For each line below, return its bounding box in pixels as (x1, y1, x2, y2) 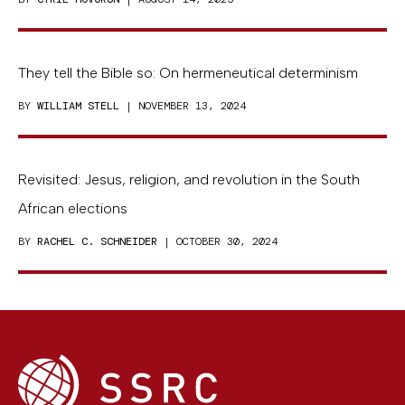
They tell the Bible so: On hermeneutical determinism (18, 64, 358, 82)
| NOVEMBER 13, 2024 (119, 99, 246, 114)
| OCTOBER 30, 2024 (157, 234, 278, 250)
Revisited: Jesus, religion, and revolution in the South (18, 171, 360, 189)
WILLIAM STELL (37, 99, 119, 114)
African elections (18, 200, 127, 218)
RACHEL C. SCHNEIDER (37, 234, 157, 250)
